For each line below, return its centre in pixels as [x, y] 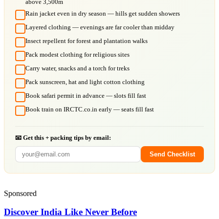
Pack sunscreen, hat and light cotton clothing [85, 82]
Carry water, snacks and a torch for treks [77, 68]
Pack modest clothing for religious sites [77, 54]
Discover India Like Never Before [70, 212]
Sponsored [20, 193]
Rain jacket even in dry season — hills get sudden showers [103, 13]
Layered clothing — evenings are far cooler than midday [100, 27]
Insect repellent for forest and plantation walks [87, 41]
